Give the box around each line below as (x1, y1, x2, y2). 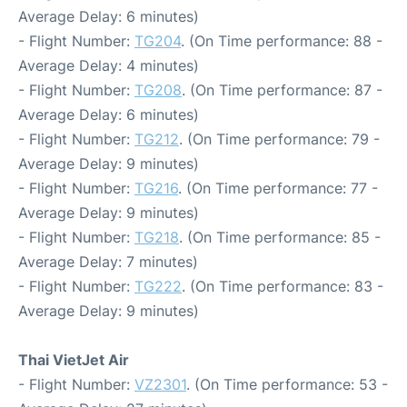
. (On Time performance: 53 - (186, 375, 388, 394)
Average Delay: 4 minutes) (18, 56, 199, 75)
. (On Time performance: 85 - (179, 228, 381, 247)
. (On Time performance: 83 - (182, 277, 383, 296)
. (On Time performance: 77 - (178, 179, 378, 198)
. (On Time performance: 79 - (179, 130, 380, 149)
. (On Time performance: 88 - (181, 32, 382, 51)
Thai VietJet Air (18, 351, 129, 370)
